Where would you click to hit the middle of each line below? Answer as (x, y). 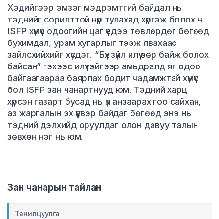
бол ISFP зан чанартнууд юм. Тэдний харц (98, 90)
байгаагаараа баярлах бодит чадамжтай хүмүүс (103, 78)
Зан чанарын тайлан (55, 188)
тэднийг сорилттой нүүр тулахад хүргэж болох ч (105, 20)
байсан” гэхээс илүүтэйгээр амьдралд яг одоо (104, 66)
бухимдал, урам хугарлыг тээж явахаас (92, 43)
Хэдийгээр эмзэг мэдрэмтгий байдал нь (95, 8)
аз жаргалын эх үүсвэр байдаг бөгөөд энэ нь (99, 113)
